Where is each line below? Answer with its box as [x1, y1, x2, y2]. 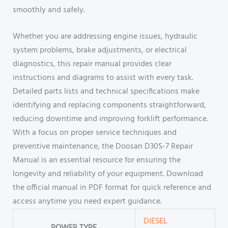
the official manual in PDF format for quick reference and [12, 181, 211, 195]
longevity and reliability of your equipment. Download [12, 167, 203, 181]
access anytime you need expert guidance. [12, 195, 162, 209]
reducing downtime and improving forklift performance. [12, 112, 208, 126]
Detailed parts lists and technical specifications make [12, 85, 199, 99]
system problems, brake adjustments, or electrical [12, 44, 187, 58]
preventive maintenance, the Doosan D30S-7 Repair [12, 140, 193, 154]
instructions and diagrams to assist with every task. [12, 71, 193, 85]
